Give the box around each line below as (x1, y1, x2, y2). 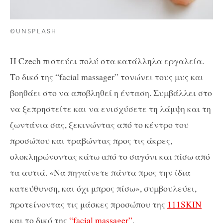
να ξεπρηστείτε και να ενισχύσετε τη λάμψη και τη (10, 103, 211, 115)
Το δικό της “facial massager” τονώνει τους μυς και (10, 71, 204, 83)
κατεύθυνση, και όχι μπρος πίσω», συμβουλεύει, (10, 182, 197, 195)
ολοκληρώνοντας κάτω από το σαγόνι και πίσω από (10, 150, 210, 163)
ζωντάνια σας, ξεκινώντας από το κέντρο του (10, 118, 189, 131)
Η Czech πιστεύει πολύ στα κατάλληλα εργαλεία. (10, 55, 204, 67)
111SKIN (167, 198, 202, 211)
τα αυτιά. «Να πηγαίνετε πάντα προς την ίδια (10, 166, 191, 179)
